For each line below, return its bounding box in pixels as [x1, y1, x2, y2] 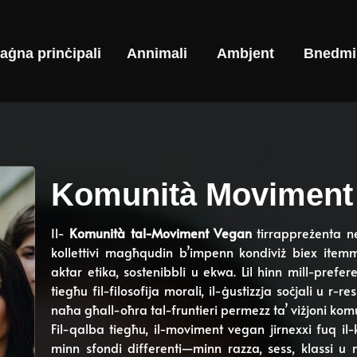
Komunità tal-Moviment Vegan [69, 224, 252, 241]
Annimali [126, 45, 187, 61]
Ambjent [216, 45, 274, 61]
